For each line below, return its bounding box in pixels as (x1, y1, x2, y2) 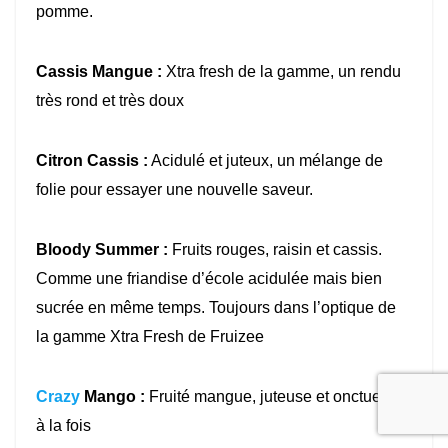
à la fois (36, 417, 91, 435)
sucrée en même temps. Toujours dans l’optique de (36, 299, 396, 317)
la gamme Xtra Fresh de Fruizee (36, 328, 264, 346)
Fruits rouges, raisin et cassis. (168, 241, 382, 259)
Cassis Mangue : (36, 63, 162, 81)
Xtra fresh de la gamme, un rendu (162, 63, 401, 81)
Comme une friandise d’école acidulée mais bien (36, 270, 382, 288)
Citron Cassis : (36, 152, 148, 170)
